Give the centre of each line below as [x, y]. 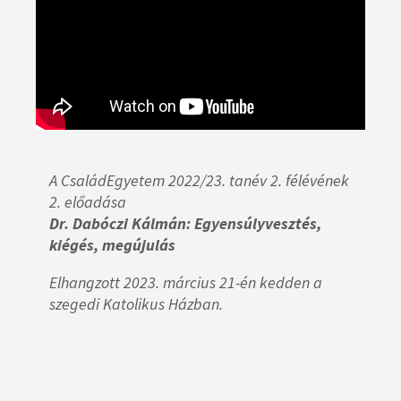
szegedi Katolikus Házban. [136, 304]
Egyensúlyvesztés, [258, 224]
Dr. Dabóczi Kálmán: [122, 224]
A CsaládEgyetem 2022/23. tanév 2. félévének [199, 181]
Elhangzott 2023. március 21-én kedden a [186, 283]
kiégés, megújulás [112, 245]
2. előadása [88, 202]
